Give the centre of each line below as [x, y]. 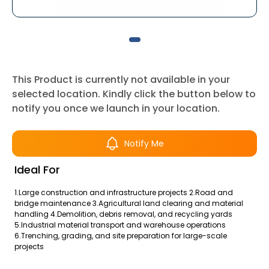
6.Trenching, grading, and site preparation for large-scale [121, 236]
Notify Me [144, 144]
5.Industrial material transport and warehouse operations [120, 225]
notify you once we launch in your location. [116, 108]
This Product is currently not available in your [121, 80]
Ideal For [37, 170]
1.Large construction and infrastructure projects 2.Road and [124, 192]
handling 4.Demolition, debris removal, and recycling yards [123, 214]
